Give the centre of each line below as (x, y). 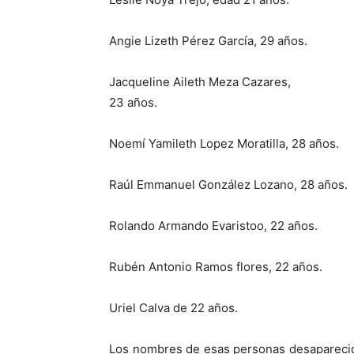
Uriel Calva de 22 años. (173, 308)
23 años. (133, 102)
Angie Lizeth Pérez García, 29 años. (208, 41)
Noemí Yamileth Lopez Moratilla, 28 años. (224, 143)
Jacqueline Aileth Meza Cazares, (200, 82)
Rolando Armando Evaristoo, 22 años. (213, 226)
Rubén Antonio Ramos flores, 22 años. (216, 267)
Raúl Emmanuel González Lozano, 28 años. (228, 185)
